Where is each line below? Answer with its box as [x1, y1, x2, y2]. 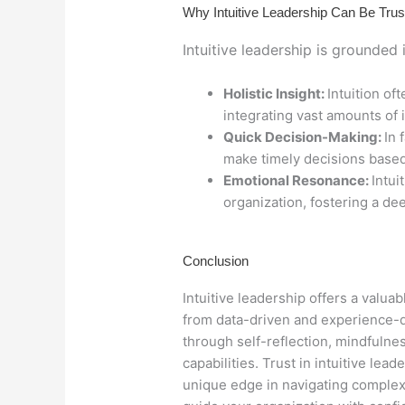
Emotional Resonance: [223, 172, 372, 189]
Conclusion [183, 252, 249, 268]
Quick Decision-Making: [223, 128, 384, 146]
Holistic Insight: [223, 85, 327, 102]
